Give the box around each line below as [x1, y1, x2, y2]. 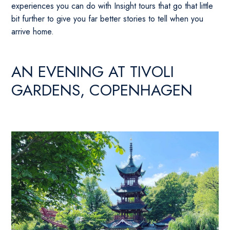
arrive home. [11, 26, 54, 37]
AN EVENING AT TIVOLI [11, 61, 175, 83]
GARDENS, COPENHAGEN [11, 79, 193, 101]
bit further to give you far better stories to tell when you [11, 13, 204, 25]
